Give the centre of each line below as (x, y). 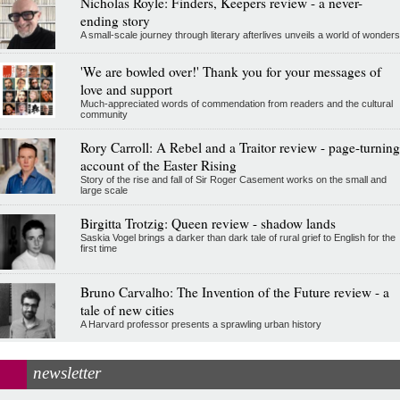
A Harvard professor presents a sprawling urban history (200, 325)
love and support (126, 90)
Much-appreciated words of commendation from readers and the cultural (236, 104)
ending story (115, 21)
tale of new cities (127, 310)
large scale (104, 191)
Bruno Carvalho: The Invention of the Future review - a (234, 292)
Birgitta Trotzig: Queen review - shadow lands (208, 224)
